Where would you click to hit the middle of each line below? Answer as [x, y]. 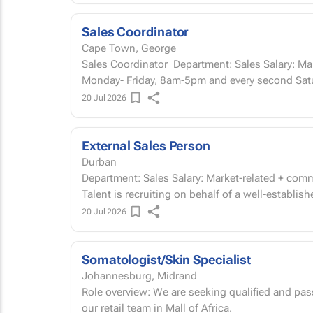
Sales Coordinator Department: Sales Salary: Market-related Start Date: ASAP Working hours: [128, 64]
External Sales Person [146, 146]
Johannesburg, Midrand [139, 276]
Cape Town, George [129, 48]
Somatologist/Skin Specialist [167, 260]
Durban [99, 162]
